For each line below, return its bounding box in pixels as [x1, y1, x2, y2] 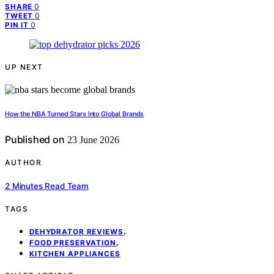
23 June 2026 [64, 135, 119, 146]
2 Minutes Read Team [5, 180, 89, 191]
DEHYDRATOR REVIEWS [29, 227, 124, 236]
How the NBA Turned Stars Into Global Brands [5, 110, 144, 119]
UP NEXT [5, 62, 43, 72]
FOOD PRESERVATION [29, 238, 116, 247]
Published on [5, 133, 65, 146]
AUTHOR [5, 158, 42, 168]
